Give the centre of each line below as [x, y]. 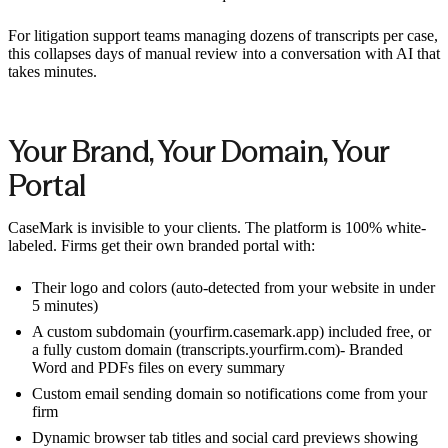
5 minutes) [65, 306]
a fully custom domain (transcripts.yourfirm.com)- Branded [217, 350]
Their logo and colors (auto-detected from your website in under [233, 288]
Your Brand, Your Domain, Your [198, 151]
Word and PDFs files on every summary [158, 368]
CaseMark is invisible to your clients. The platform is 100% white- [217, 228]
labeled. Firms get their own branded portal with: [161, 246]
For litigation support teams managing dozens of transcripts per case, [223, 35]
